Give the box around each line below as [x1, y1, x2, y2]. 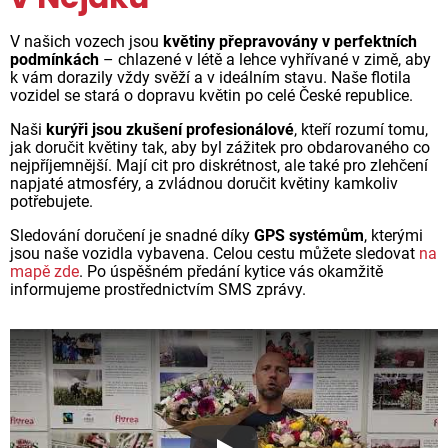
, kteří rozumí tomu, [294, 119, 428, 139]
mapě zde [10, 261, 79, 281]
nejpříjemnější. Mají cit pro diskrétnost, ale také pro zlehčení [10, 155, 428, 175]
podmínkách [10, 49, 99, 69]
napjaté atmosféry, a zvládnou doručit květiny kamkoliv [10, 173, 398, 193]
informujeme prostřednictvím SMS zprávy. [10, 279, 306, 299]
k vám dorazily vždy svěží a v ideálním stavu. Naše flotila [10, 67, 411, 87]
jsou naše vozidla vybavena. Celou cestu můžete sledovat [10, 243, 419, 263]
